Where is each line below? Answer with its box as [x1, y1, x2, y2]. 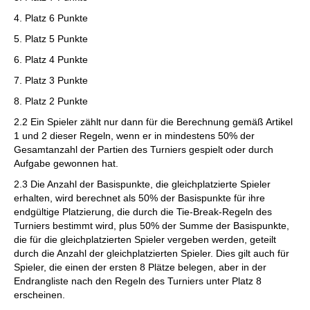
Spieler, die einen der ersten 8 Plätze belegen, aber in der [14, 262, 266, 273]
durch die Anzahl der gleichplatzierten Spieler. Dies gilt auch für [14, 248, 289, 259]
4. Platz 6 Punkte [14, 12, 88, 24]
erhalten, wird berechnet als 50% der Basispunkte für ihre [14, 192, 265, 203]
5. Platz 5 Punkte [14, 33, 88, 44]
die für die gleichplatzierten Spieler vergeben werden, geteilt [14, 234, 276, 245]
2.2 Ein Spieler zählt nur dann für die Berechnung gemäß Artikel [14, 116, 293, 127]
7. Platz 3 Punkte [14, 75, 88, 86]
